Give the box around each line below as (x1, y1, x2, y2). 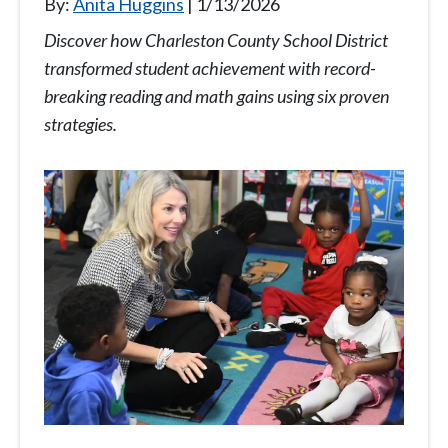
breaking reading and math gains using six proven (44, 85, 389, 108)
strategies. (44, 113, 117, 136)
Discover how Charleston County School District (44, 29, 388, 52)
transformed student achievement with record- (44, 57, 376, 80)
